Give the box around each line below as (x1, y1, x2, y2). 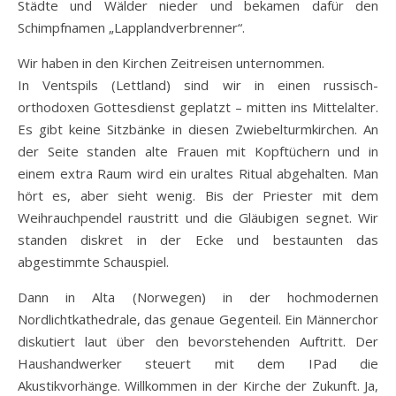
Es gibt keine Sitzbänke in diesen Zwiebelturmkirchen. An (18, 120, 378, 138)
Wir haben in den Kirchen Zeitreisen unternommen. (18, 54, 324, 72)
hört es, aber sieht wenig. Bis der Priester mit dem (18, 187, 378, 204)
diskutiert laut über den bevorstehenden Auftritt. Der (18, 332, 378, 350)
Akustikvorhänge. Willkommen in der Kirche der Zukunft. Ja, (18, 377, 378, 394)
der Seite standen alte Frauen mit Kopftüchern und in (18, 142, 378, 160)
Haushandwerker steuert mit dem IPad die (18, 354, 378, 372)
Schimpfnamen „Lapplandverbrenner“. (18, 19, 245, 36)
